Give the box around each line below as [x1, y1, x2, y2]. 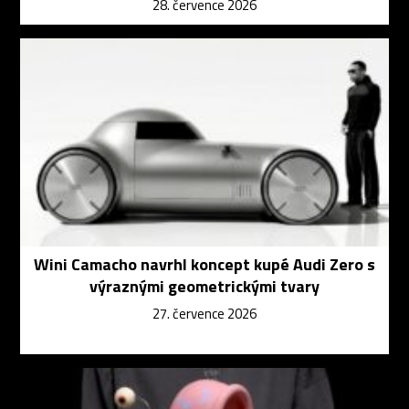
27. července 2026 [152, 302, 257, 324]
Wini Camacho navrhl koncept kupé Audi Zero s [34, 251, 375, 277]
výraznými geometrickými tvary [89, 273, 320, 299]
